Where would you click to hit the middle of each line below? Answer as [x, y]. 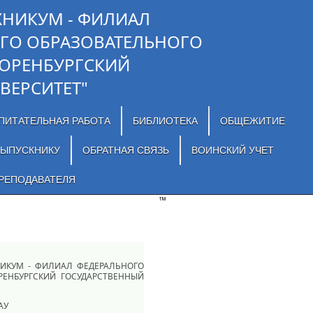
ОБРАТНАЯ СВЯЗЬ [125, 150]
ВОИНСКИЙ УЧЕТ [232, 150]
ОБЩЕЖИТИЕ [252, 121]
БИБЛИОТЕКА [165, 121]
